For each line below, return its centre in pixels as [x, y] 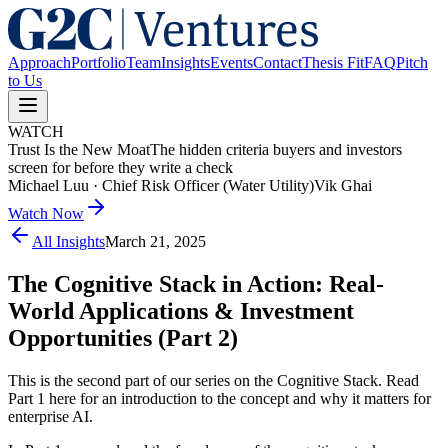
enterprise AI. [50, 416]
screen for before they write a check [120, 167]
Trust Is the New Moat [79, 149]
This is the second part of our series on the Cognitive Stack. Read [213, 380]
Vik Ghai [343, 185]
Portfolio [98, 62]
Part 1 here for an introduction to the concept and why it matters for [219, 398]
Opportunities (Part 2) [123, 337]
